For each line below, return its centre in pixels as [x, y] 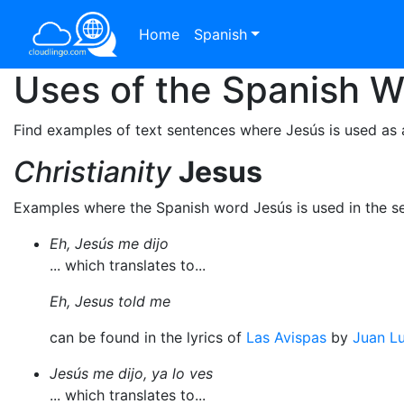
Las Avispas [286, 337]
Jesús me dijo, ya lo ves [131, 373]
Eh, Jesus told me [110, 301]
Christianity [92, 172]
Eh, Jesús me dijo [109, 243]
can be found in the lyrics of [148, 337]
